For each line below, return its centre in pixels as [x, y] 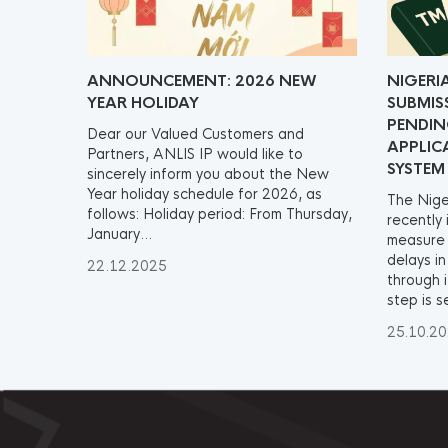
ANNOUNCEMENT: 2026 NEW [202, 80]
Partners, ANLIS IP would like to [195, 154]
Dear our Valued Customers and [195, 134]
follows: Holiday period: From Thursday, [219, 214]
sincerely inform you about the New [208, 174]
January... [119, 234]
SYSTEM [415, 168]
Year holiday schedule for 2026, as [204, 194]
